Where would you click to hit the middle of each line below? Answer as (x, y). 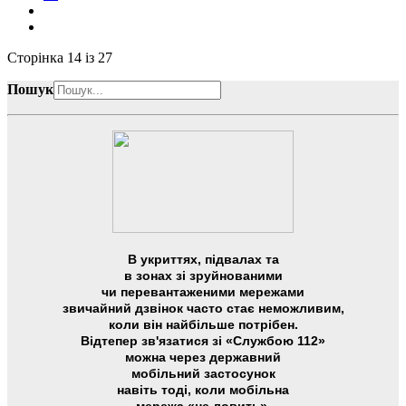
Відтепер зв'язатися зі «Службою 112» (203, 341)
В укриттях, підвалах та (203, 260)
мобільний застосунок (203, 374)
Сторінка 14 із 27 (60, 58)
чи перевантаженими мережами (203, 292)
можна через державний (203, 358)
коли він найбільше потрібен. (203, 325)
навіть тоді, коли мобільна (203, 390)
